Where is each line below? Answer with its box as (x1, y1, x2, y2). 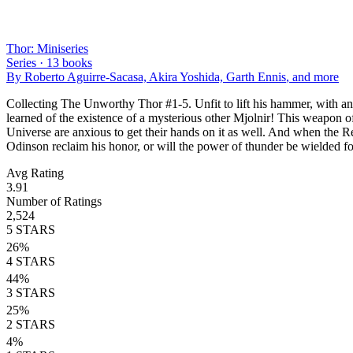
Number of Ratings (6, 194, 102, 208)
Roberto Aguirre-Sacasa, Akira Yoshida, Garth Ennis (24, 69, 286, 84)
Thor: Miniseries (6, 41, 88, 55)
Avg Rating (6, 165, 64, 180)
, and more (286, 69, 339, 84)
